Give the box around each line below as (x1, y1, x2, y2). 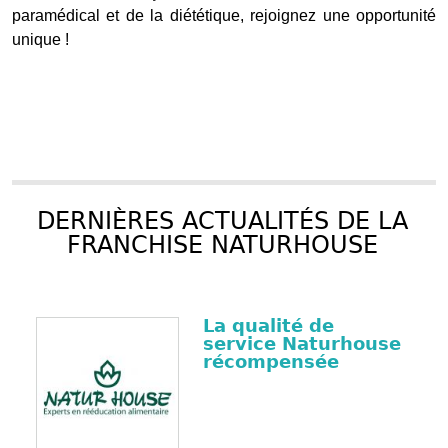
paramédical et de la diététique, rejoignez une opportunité (12, 7, 436, 25)
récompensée (202, 351, 339, 373)
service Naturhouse (202, 333, 401, 355)
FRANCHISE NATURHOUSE (66, 231, 378, 260)
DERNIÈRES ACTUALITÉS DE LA (36, 207, 408, 236)
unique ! (12, 31, 69, 49)
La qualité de (202, 315, 334, 337)
